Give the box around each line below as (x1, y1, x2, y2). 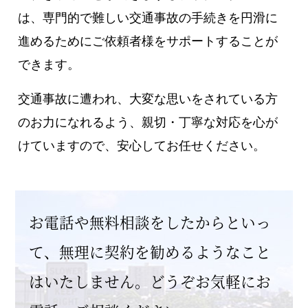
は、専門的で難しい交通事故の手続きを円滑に (18, 11, 278, 25)
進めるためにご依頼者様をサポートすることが (18, 34, 278, 49)
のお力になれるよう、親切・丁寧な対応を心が (18, 115, 278, 130)
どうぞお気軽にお (149, 270, 271, 292)
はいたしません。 (28, 270, 150, 292)
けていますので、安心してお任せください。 (18, 139, 266, 153)
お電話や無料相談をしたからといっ (28, 211, 271, 233)
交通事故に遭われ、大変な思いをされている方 (18, 92, 278, 107)
